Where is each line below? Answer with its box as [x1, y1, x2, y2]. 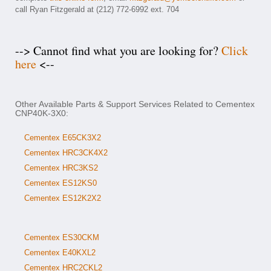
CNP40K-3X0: [15, 108, 68, 118]
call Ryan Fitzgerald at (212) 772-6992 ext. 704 [15, 5, 179, 14]
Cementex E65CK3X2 [24, 133, 101, 142]
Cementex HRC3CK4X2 [24, 148, 108, 157]
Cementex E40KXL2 [24, 248, 96, 257]
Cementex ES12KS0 [24, 178, 97, 188]
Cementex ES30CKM [24, 233, 99, 242]
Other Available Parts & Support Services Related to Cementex [15, 99, 255, 109]
